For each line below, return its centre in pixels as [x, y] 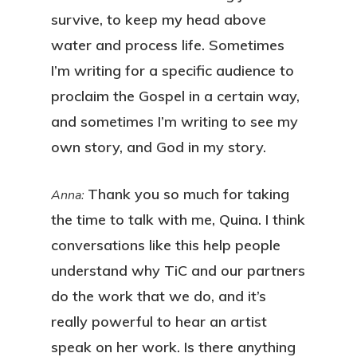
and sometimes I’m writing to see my [175, 122]
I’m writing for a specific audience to [173, 71]
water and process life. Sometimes [168, 45]
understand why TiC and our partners [178, 271]
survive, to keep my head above [159, 20]
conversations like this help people [166, 245]
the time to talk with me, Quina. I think [178, 220]
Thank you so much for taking [188, 194]
